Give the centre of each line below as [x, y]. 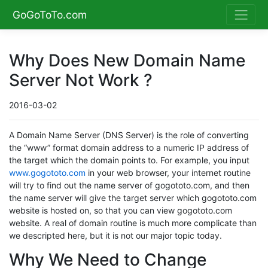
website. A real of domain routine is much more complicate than [133, 223]
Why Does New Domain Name [127, 61]
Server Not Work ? [81, 80]
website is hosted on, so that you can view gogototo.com [121, 211]
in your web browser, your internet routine [168, 173]
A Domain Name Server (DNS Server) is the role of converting [129, 135]
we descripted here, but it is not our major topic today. [115, 236]
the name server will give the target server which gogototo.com [133, 198]
